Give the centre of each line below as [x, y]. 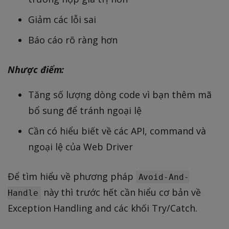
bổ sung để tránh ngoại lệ [85, 111]
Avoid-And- [164, 177]
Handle [23, 193]
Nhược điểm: [36, 70]
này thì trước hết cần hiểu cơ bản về [121, 192]
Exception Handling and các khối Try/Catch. [102, 208]
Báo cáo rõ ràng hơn [73, 40]
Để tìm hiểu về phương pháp [72, 177]
